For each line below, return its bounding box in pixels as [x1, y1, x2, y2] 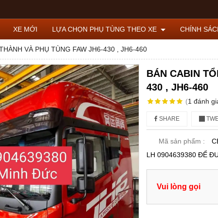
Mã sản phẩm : [159, 137, 205, 145]
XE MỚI [13, 25, 37, 33]
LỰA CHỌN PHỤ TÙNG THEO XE [52, 25, 159, 33]
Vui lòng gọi [157, 182, 200, 191]
